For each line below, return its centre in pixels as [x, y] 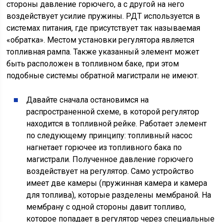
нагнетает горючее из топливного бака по [104, 148]
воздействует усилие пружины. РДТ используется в [104, 16]
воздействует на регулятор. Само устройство [110, 171]
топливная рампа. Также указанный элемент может [103, 52]
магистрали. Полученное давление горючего [110, 160]
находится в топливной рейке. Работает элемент [117, 124]
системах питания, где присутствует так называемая [104, 28]
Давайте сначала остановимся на [88, 100]
